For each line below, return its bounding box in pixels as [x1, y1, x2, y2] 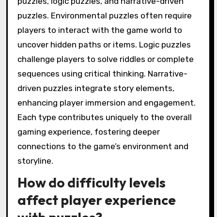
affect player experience [17, 191, 176, 209]
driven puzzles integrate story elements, [17, 83, 174, 93]
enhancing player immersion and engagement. [17, 97, 196, 108]
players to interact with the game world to [17, 25, 182, 35]
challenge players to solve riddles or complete [17, 54, 194, 64]
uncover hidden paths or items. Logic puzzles [17, 39, 191, 49]
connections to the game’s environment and [17, 141, 188, 151]
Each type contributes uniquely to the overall [17, 112, 192, 122]
